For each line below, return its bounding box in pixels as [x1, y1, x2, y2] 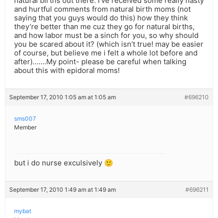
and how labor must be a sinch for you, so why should [14, 31, 199, 40]
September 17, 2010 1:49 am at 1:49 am [9, 186, 116, 194]
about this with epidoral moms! [14, 66, 120, 75]
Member [14, 124, 36, 131]
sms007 [14, 115, 36, 123]
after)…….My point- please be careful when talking [14, 57, 186, 67]
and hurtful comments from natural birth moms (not [14, 4, 191, 14]
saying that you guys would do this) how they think [14, 13, 188, 23]
